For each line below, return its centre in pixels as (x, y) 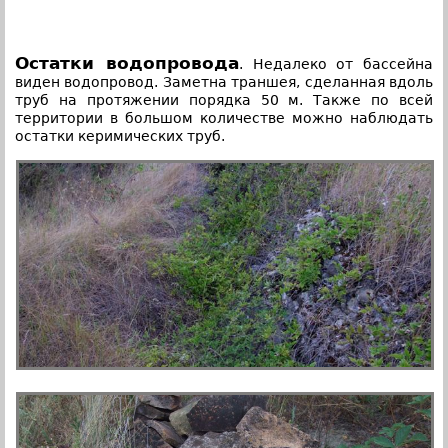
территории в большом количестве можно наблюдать (224, 117)
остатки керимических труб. (120, 135)
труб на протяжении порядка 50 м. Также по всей (224, 99)
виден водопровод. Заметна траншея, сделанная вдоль (224, 81)
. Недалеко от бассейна (335, 63)
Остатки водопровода (127, 62)
